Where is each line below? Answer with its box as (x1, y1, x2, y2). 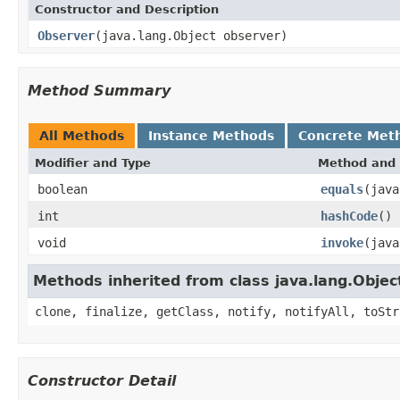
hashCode (321, 208, 378, 223)
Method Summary (28, 81, 171, 99)
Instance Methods (148, 128, 274, 143)
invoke (321, 235, 363, 250)
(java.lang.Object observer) (95, 28, 287, 43)
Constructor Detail (28, 371, 176, 389)
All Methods (39, 128, 124, 143)
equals (321, 181, 363, 196)
